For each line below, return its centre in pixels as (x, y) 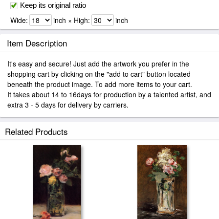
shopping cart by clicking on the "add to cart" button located (99, 74)
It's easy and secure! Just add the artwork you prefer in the (98, 64)
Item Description (37, 43)
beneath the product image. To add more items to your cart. (100, 84)
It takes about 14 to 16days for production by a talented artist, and (109, 94)
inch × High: (72, 20)
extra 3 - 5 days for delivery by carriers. (68, 105)
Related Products (36, 131)
